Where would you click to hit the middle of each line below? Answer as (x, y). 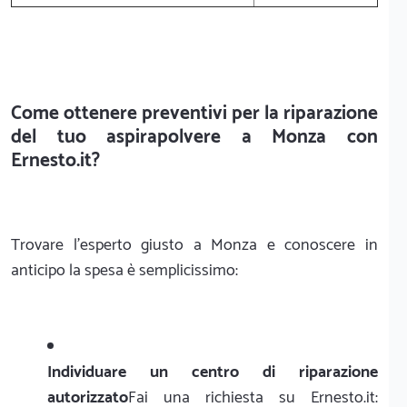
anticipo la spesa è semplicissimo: (124, 270)
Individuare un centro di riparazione (213, 372)
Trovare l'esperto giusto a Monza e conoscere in (194, 245)
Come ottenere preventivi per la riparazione (194, 113)
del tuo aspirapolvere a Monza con (194, 137)
